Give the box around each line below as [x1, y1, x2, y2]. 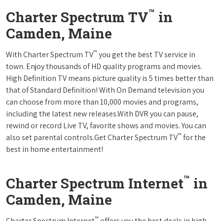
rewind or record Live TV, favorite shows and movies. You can [6, 120, 206, 131]
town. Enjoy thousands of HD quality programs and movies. [6, 61, 202, 72]
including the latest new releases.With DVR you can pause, [6, 108, 198, 119]
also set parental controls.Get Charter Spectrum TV [6, 132, 178, 143]
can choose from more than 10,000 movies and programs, [6, 96, 198, 107]
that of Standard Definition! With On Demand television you [6, 84, 204, 95]
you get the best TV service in [97, 49, 195, 60]
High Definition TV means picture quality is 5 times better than [6, 73, 214, 83]
